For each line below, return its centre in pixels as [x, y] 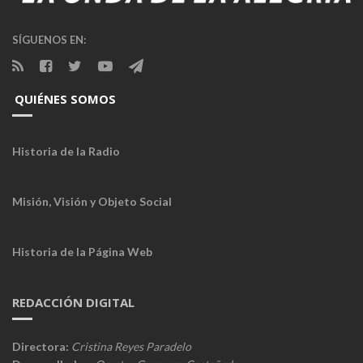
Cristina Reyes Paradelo [130, 346]
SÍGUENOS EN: [49, 39]
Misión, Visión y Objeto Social [92, 201]
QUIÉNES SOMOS [65, 98]
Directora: [41, 346]
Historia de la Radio [66, 151]
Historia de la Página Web [82, 251]
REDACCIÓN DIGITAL [73, 302]
